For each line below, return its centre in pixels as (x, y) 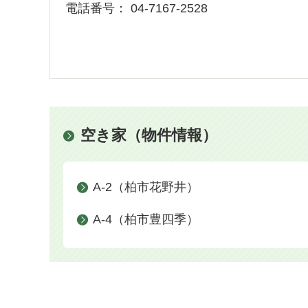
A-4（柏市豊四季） (146, 219)
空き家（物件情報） (149, 135)
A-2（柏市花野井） (146, 187)
